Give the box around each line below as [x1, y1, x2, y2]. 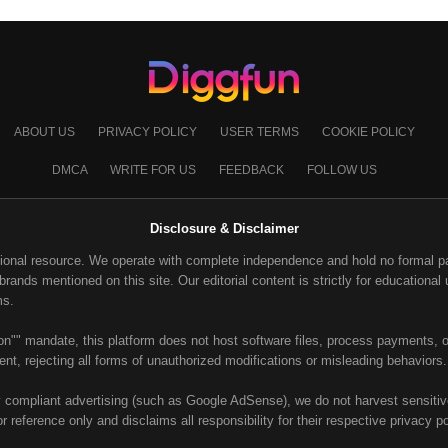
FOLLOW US [306, 163, 377, 178]
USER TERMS [219, 125, 302, 140]
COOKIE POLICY [321, 125, 415, 140]
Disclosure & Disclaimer [149, 221, 299, 237]
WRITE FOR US [109, 163, 199, 178]
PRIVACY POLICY [97, 125, 200, 140]
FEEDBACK [218, 163, 287, 178]
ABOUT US [13, 125, 78, 140]
